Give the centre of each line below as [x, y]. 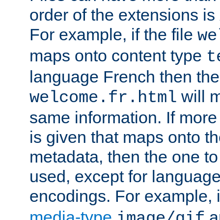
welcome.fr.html [103, 97]
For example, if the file [113, 34]
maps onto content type [118, 55]
